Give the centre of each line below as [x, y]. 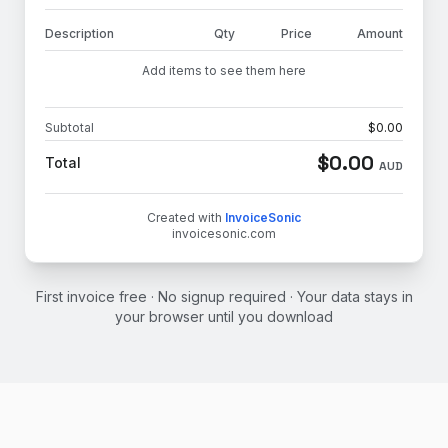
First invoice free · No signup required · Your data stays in [224, 296]
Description [79, 33]
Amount [380, 33]
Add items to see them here [224, 70]
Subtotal [69, 127]
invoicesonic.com [224, 233]
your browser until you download [224, 316]
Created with [186, 217]
